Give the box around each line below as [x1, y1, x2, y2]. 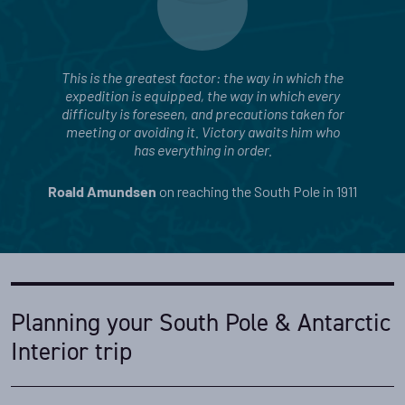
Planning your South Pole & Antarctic [11, 307, 391, 338]
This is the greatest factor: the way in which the [61, 72, 344, 88]
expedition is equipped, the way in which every [65, 90, 340, 106]
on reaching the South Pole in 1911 [159, 183, 357, 201]
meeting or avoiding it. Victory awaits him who [65, 127, 340, 142]
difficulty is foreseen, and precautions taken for [61, 108, 344, 124]
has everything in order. [133, 145, 272, 160]
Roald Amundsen [48, 186, 159, 202]
